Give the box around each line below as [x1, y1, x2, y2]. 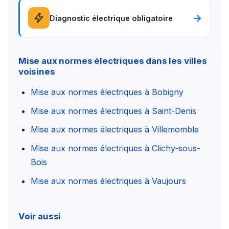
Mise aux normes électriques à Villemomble [31, 124, 199, 135]
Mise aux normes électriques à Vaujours [31, 175, 186, 186]
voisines [18, 66, 55, 77]
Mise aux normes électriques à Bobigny [31, 87, 184, 98]
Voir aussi [18, 211, 61, 222]
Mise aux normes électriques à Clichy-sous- [31, 143, 200, 154]
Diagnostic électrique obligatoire [50, 13, 173, 22]
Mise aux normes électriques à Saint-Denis [31, 105, 196, 116]
